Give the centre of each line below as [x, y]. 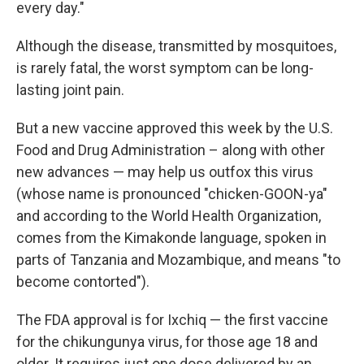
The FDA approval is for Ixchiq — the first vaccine [172, 320]
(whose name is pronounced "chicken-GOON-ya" [172, 194]
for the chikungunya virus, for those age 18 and [167, 342]
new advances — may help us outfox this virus [165, 172]
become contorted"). [83, 282]
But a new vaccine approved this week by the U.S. [175, 128]
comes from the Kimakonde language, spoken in [171, 238]
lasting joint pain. [70, 90]
